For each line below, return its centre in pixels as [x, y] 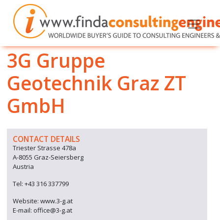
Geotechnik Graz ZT [96, 83]
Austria [23, 166]
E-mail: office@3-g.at [42, 210]
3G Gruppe [56, 60]
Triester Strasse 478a [44, 148]
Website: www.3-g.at [43, 201]
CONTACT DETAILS [46, 139]
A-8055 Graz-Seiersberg [48, 157]
